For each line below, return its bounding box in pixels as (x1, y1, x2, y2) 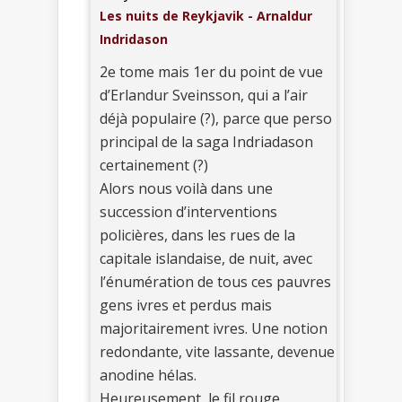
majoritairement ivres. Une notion (100, 319, 328, 339)
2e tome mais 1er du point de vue (100, 62, 323, 83)
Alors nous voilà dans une (100, 179, 273, 199)
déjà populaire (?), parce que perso (100, 109, 332, 129)
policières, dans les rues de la (100, 225, 295, 246)
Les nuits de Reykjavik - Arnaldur (100, 7, 312, 25)
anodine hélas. (100, 365, 197, 386)
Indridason (100, 31, 168, 48)
